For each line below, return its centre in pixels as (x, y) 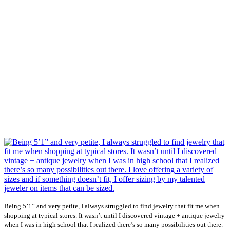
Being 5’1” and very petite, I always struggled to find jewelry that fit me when (112, 206)
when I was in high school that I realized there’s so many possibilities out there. (113, 225)
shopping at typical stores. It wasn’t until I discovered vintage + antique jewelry (114, 216)
